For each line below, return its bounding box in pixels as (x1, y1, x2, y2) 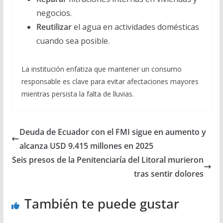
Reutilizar (36, 21, 72, 33)
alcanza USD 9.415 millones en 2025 (19, 140, 153, 152)
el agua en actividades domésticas (71, 21, 199, 33)
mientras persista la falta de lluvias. (21, 89, 134, 99)
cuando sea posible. (36, 35, 110, 47)
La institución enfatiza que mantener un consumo (21, 64, 182, 74)
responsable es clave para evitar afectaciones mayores (21, 77, 199, 87)
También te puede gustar (24, 195, 179, 213)
